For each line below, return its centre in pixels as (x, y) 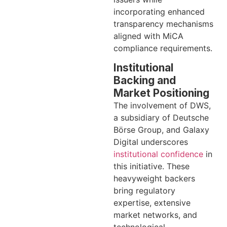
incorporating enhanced (159, 11)
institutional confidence (158, 154)
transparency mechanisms (163, 24)
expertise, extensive (152, 202)
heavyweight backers (154, 178)
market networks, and (155, 215)
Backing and (145, 80)
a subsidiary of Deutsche (161, 117)
